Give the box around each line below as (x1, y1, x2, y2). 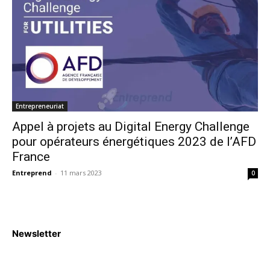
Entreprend (12, 168, 52, 178)
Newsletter (12, 228, 61, 240)
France (12, 149, 50, 165)
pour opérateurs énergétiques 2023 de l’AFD (12, 134, 256, 149)
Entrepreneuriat (16, 102, 64, 111)
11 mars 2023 (60, 168, 102, 178)
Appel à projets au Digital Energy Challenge (12, 119, 250, 134)
